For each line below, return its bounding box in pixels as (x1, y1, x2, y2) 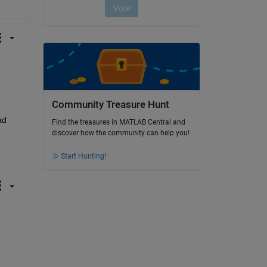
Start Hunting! (60, 152, 106, 161)
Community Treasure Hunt (51, 98, 169, 110)
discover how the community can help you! (51, 129, 190, 138)
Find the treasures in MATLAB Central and (51, 118, 185, 127)
